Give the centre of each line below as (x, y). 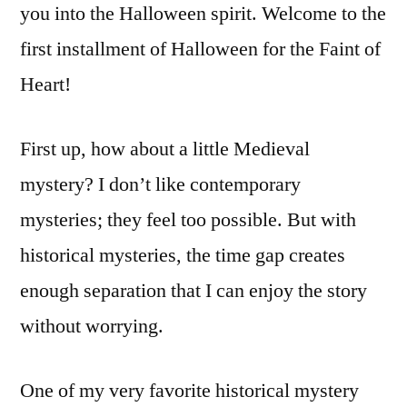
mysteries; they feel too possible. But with (188, 220)
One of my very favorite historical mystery (189, 391)
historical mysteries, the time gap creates (183, 255)
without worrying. (92, 326)
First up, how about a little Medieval (165, 149)
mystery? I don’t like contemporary (160, 184)
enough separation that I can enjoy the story (194, 291)
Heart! (45, 84)
